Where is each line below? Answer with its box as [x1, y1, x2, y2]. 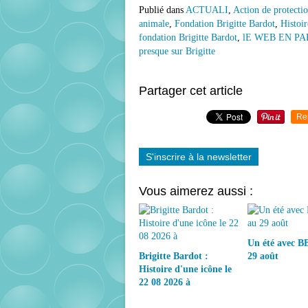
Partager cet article [139, 84, 243, 98]
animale [139, 19, 169, 29]
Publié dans [139, 5, 184, 15]
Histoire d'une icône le [139, 264, 232, 274]
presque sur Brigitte [139, 46, 215, 56]
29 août [247, 251, 278, 261]
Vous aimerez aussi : [139, 184, 253, 198]
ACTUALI [186, 5, 228, 15]
